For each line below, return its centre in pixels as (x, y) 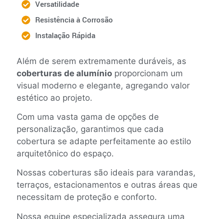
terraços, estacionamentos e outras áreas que (107, 185)
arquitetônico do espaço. (65, 153)
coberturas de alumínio (64, 73)
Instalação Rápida (65, 35)
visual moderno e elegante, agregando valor (103, 85)
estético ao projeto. (55, 98)
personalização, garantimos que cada (90, 129)
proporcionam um (147, 73)
